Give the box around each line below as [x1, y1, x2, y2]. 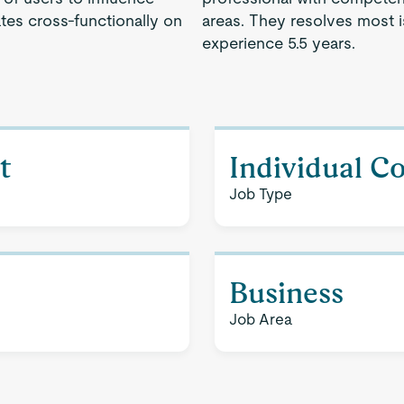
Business [229, 276, 344, 309]
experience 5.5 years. [202, 33, 355, 52]
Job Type [229, 185, 292, 203]
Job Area [229, 310, 292, 328]
